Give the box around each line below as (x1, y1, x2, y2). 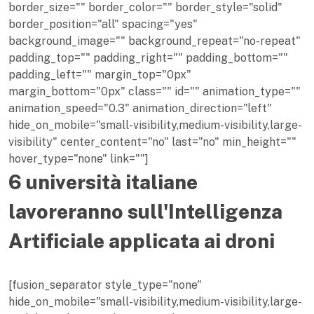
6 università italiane (8, 170, 198, 194)
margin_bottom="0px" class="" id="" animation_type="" (8, 85, 301, 99)
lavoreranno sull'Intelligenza (8, 200, 282, 224)
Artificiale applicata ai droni (8, 229, 275, 253)
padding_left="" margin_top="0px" (8, 68, 191, 82)
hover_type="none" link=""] (8, 152, 149, 166)
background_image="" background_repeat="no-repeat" (8, 34, 301, 48)
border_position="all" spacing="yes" (8, 18, 198, 32)
